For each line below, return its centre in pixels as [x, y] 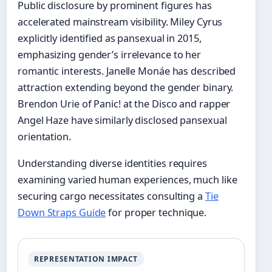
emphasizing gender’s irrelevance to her [110, 55]
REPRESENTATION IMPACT [86, 259]
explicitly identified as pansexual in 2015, [110, 39]
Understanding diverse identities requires [112, 164]
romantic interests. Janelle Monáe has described [127, 71]
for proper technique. [156, 213]
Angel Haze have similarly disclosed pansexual [122, 121]
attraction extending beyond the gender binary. [126, 88]
